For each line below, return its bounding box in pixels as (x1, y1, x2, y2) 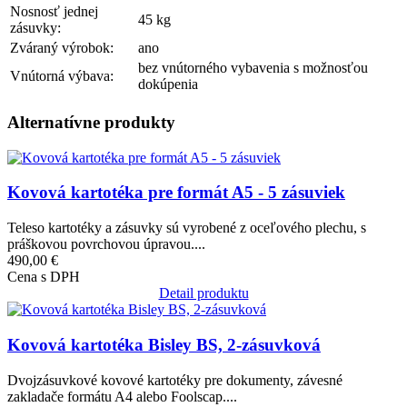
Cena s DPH (7, 269, 80, 285)
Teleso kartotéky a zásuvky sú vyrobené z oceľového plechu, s (7, 220, 366, 236)
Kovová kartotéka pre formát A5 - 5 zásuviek (7, 183, 345, 203)
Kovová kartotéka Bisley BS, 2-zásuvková (7, 334, 321, 354)
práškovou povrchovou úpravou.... (7, 236, 205, 253)
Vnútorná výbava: (10, 68, 114, 84)
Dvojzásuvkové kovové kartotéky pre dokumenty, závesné (7, 372, 342, 388)
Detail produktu (158, 285, 249, 302)
